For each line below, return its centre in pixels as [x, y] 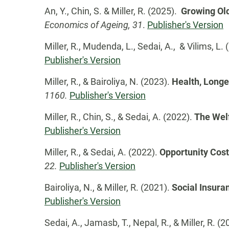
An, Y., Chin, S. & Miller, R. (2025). [113, 11]
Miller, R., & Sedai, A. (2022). [102, 152]
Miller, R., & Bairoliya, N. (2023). [108, 82]
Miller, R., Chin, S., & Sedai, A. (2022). [119, 117]
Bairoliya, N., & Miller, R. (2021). [108, 187]
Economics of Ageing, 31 [94, 25]
